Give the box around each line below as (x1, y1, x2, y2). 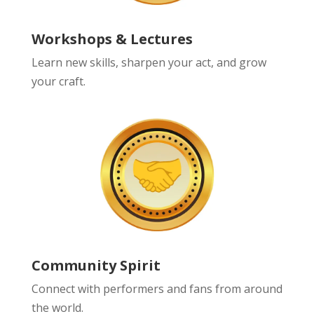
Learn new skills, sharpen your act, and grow (31, 54, 266, 70)
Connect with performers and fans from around (31, 280, 282, 296)
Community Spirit (31, 255, 161, 275)
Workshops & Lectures (31, 29, 193, 48)
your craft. (31, 73, 86, 89)
